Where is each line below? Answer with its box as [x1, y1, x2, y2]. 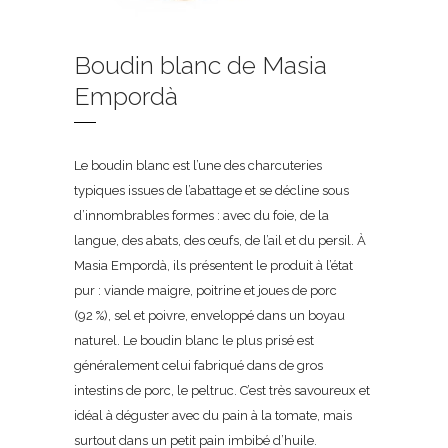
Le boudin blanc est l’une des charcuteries [74, 158, 322, 173]
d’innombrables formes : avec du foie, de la [74, 208, 329, 223]
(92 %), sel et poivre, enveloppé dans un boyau [74, 308, 345, 323]
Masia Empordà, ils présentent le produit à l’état [74, 258, 353, 273]
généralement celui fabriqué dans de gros [74, 358, 323, 373]
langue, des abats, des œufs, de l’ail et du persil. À [74, 233, 366, 248]
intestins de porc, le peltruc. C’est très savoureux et [74, 383, 370, 398]
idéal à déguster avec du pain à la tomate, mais [74, 408, 352, 423]
